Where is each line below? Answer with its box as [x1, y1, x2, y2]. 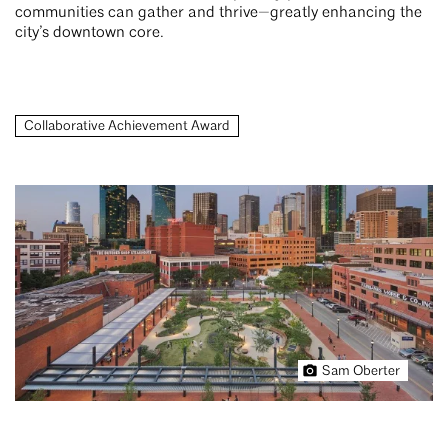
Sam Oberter [322, 364, 400, 380]
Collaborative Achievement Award [24, 119, 230, 134]
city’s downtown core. [15, 25, 168, 41]
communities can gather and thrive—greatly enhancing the [15, 5, 422, 21]
